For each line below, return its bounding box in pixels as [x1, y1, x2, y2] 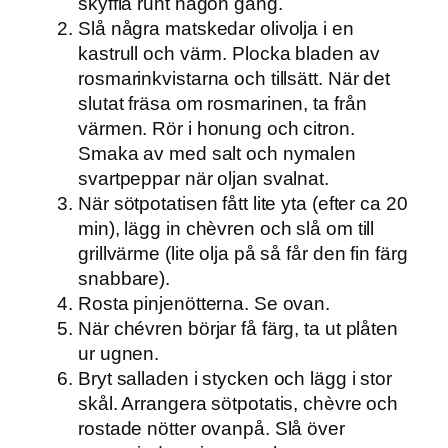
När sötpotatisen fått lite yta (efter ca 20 [78, 193, 408, 215]
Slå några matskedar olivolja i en [78, 18, 354, 40]
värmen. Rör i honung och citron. [78, 118, 355, 140]
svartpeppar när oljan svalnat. [78, 168, 329, 190]
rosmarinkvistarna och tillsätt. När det [78, 68, 391, 90]
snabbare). [78, 268, 171, 290]
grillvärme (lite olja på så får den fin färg [78, 243, 408, 265]
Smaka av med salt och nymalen [78, 143, 357, 165]
